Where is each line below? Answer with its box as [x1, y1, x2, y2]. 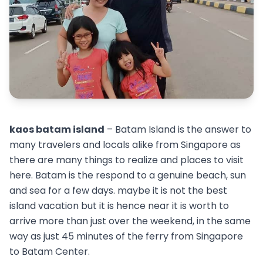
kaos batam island [9, 123, 104, 137]
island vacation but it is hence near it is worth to [9, 199, 229, 213]
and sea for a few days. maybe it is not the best [9, 184, 227, 198]
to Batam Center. [9, 245, 90, 259]
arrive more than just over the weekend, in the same [9, 214, 251, 228]
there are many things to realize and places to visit [9, 153, 244, 167]
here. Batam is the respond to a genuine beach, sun [9, 168, 246, 183]
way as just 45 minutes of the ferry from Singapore [9, 230, 243, 244]
